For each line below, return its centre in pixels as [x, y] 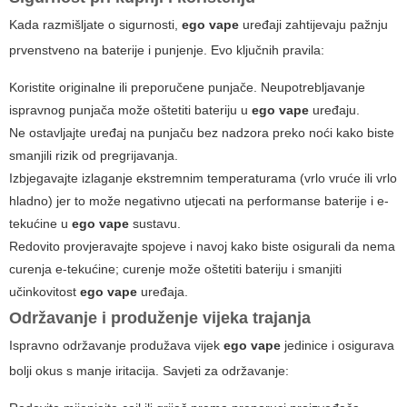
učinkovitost [45, 292]
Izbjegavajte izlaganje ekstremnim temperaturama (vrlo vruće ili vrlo [203, 179]
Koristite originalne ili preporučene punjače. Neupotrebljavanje [187, 88]
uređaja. [163, 292]
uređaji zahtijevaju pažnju [313, 25]
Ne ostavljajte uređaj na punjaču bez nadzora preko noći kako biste [202, 133]
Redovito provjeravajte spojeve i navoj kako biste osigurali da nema [202, 247]
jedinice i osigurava [338, 346]
